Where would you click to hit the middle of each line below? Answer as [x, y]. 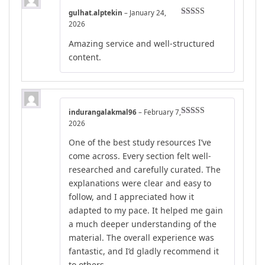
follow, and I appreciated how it [131, 197]
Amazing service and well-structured [142, 43]
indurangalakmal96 [104, 112]
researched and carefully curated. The [145, 170]
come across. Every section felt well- [140, 156]
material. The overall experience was [141, 238]
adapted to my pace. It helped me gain [146, 211]
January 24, [148, 13]
